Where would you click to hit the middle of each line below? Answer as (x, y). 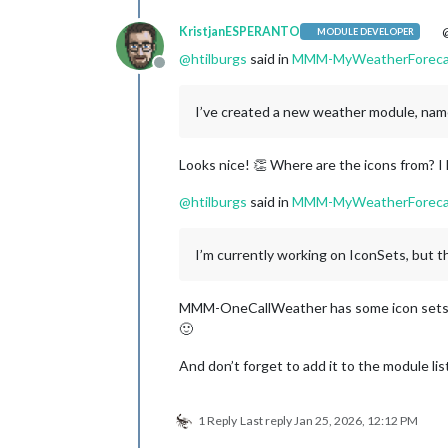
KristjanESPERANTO (239, 31)
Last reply (267, 420)
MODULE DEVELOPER (366, 32)
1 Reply (217, 420)
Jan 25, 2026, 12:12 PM (356, 420)
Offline (182, 72)
